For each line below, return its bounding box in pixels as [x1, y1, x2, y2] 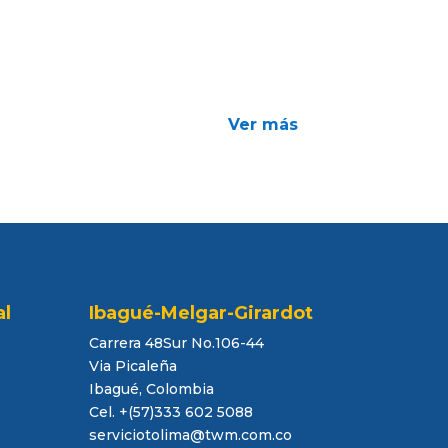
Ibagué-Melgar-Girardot [89, 301, 314, 324]
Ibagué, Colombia [89, 379, 215, 398]
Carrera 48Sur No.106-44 [89, 333, 265, 352]
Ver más [227, 114, 298, 134]
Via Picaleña [89, 356, 178, 375]
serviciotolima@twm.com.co [89, 425, 293, 444]
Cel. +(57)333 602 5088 [89, 402, 254, 421]
